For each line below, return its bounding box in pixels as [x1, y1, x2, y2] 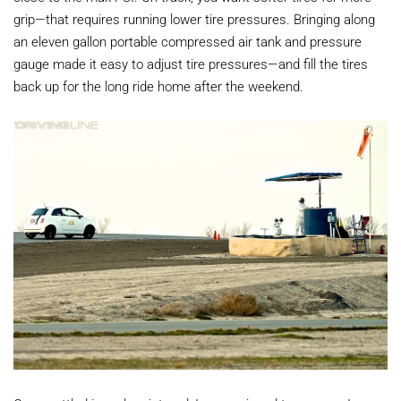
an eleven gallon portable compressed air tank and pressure [13, 31, 362, 50]
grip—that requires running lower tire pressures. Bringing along [13, 9, 375, 28]
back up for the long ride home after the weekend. [13, 76, 303, 95]
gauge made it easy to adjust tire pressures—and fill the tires [13, 54, 368, 73]
